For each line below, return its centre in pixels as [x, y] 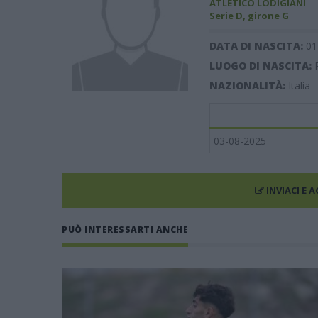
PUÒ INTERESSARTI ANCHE [125, 230]
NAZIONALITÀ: [248, 86]
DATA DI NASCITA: [257, 46]
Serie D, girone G [249, 16]
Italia [299, 86]
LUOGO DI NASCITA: [262, 66]
